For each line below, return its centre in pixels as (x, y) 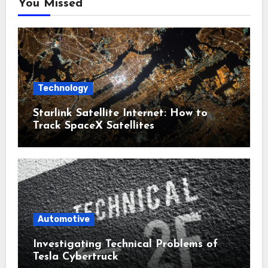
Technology (63, 88)
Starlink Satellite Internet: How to (120, 113)
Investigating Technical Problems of (125, 245)
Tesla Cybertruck (75, 257)
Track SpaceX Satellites (93, 126)
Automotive (63, 220)
